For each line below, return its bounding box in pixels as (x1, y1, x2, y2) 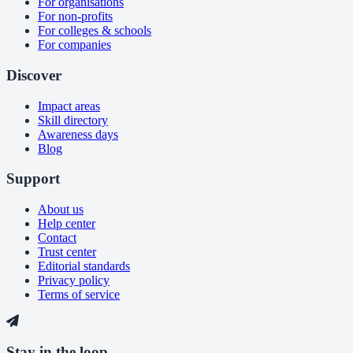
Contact (38, 231, 76, 245)
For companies (38, 38, 111, 52)
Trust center (38, 245, 96, 259)
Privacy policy (38, 273, 110, 288)
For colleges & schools (38, 24, 151, 38)
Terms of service (38, 288, 120, 302)
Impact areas (38, 98, 100, 113)
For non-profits (38, 9, 113, 24)
